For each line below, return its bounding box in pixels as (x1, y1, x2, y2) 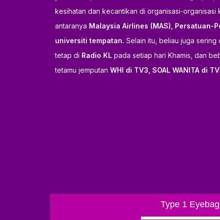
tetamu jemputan (55, 66, 110, 74)
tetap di (55, 51, 82, 59)
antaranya (55, 22, 89, 30)
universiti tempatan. (55, 36, 124, 45)
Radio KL (82, 51, 112, 59)
